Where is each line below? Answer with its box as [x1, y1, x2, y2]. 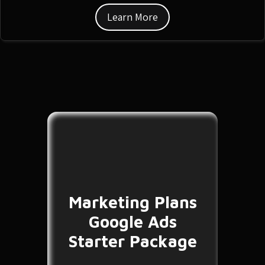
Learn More [107, 10, 158, 24]
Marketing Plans [68, 192, 197, 212]
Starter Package [68, 231, 197, 251]
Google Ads [88, 211, 177, 231]
